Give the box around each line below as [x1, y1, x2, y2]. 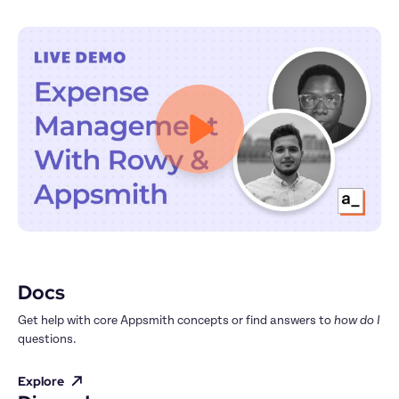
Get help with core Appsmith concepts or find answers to [18, 313, 334, 327]
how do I [334, 313, 380, 327]
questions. [18, 332, 77, 346]
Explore [18, 372, 64, 389]
